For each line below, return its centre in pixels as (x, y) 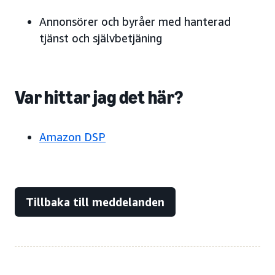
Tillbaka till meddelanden (95, 202)
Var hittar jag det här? (99, 97)
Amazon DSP (72, 137)
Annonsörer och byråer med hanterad (135, 21)
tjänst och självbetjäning (101, 38)
